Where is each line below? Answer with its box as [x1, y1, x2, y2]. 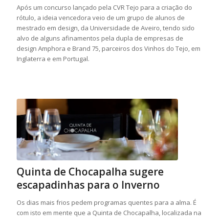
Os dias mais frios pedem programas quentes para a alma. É [16, 197, 197, 207]
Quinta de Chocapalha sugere [16, 164, 164, 178]
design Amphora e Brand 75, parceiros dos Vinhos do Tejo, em [16, 44, 200, 53]
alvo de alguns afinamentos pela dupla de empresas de [16, 34, 183, 43]
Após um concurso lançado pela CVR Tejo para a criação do [16, 3, 192, 12]
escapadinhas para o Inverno [16, 177, 160, 192]
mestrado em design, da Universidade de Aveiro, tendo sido [16, 23, 195, 33]
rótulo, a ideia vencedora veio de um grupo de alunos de [16, 13, 185, 22]
